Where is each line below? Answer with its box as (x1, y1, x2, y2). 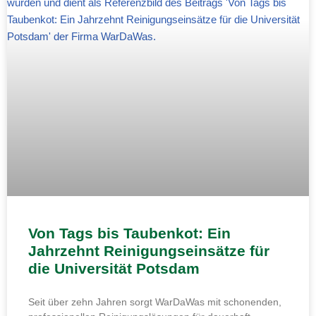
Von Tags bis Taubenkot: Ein (28, 224, 231, 241)
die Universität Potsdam (28, 260, 200, 276)
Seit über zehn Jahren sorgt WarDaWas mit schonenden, (28, 296, 281, 308)
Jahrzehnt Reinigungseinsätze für (28, 242, 269, 259)
